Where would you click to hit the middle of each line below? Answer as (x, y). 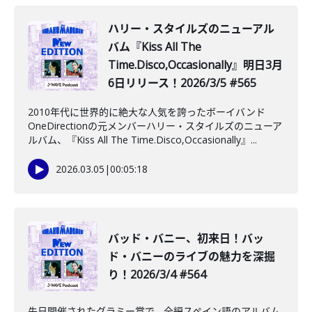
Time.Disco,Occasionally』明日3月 (195, 65)
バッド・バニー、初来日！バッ (186, 238)
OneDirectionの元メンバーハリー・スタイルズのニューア (155, 126)
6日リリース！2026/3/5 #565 (182, 83)
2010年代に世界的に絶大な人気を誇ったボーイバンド (147, 112)
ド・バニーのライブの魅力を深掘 (192, 256)
